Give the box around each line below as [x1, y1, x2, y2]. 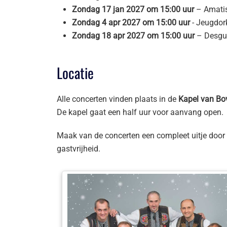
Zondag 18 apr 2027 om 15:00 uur [72, 31, 195, 41]
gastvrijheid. [57, 144, 100, 154]
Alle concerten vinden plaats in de [57, 94, 178, 104]
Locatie [57, 62, 94, 83]
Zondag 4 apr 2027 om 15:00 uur [72, 18, 190, 27]
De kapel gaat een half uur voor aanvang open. [57, 107, 223, 117]
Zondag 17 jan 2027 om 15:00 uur [72, 5, 194, 14]
